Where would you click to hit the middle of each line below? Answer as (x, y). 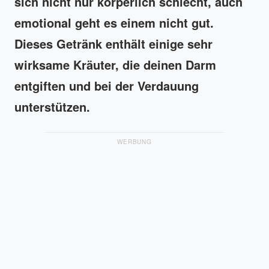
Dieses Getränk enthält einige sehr (113, 44)
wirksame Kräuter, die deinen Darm (115, 65)
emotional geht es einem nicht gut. (114, 23)
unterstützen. (52, 107)
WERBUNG (134, 142)
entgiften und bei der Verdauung (107, 86)
